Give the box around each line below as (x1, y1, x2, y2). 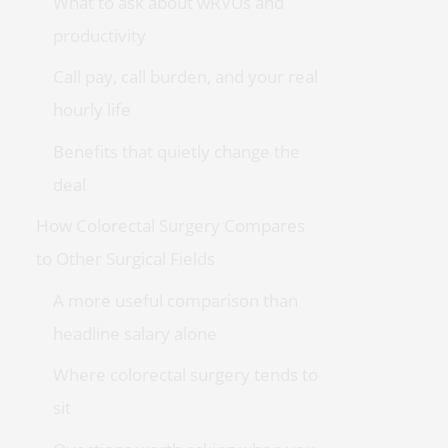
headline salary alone (52, 321, 217, 345)
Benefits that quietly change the (52, 139, 300, 163)
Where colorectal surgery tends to (52, 363, 318, 387)
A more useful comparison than (52, 288, 298, 312)
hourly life (52, 98, 131, 122)
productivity (52, 24, 146, 48)
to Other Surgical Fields (35, 247, 215, 271)
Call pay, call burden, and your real (52, 65, 318, 89)
